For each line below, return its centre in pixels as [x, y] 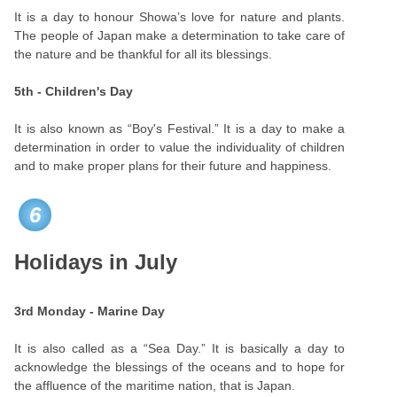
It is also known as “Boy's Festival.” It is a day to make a [180, 128]
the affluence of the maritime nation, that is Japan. [155, 385]
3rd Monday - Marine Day [90, 311]
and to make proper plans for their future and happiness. [173, 166]
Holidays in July [96, 262]
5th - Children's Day [74, 91]
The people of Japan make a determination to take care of [180, 35]
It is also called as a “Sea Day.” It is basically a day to [180, 348]
